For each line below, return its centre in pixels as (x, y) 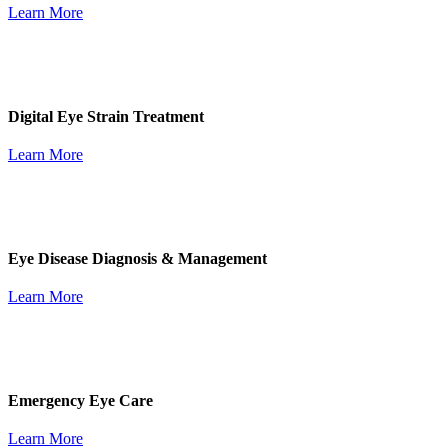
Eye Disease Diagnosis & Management (137, 258)
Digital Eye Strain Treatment (106, 116)
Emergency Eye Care (80, 400)
